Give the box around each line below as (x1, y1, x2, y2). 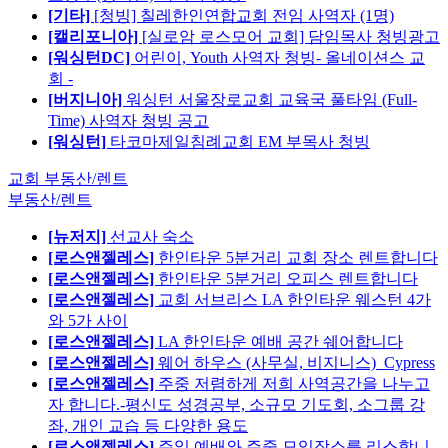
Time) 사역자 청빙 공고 (48, 111, 209, 129)
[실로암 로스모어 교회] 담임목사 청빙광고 (142, 27, 440, 45)
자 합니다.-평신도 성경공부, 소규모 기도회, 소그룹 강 (48, 395, 425, 413)
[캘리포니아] (48, 27, 142, 45)
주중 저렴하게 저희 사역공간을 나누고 (158, 374, 430, 392)
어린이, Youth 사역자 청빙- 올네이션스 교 (134, 48, 425, 66)
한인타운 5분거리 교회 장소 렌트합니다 (158, 248, 438, 266)
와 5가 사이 (48, 311, 128, 329)
